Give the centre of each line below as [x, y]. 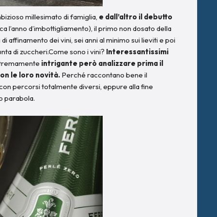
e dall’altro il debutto [135, 16]
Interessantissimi [137, 51]
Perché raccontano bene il [104, 75]
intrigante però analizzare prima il [102, 63]
